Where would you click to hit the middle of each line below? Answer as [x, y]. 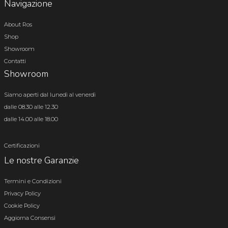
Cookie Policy [22, 205]
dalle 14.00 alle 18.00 [31, 119]
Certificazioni [22, 145]
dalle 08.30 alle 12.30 [31, 107]
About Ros [18, 24]
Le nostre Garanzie [41, 160]
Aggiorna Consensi [30, 218]
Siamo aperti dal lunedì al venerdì [50, 94]
